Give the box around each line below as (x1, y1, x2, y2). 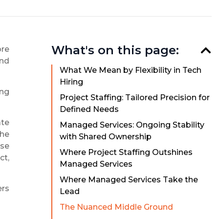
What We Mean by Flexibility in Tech (59, 66, 201, 75)
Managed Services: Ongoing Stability (59, 120, 204, 130)
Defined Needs (59, 105, 119, 114)
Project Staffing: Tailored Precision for (59, 93, 210, 103)
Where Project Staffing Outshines (59, 148, 193, 157)
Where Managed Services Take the (59, 175, 198, 185)
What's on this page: (51, 43, 179, 58)
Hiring (59, 77, 83, 87)
